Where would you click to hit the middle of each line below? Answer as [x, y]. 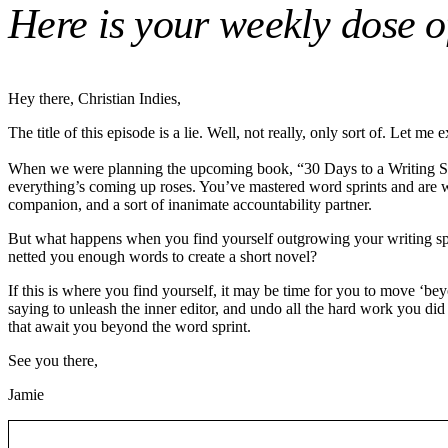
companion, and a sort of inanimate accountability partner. [190, 205]
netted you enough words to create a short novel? [164, 257]
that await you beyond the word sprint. [129, 327]
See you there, [53, 361]
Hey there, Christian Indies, [94, 99]
